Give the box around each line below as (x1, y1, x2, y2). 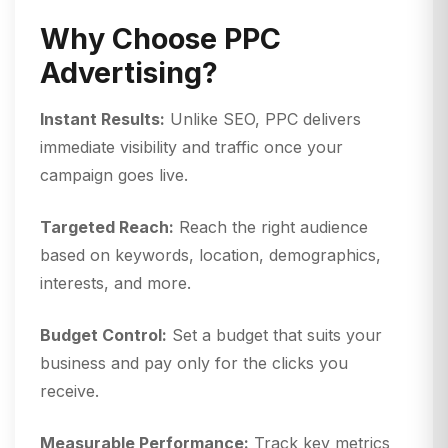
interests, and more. (40, 273, 191, 294)
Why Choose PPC (40, 21, 281, 57)
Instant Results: (40, 109, 165, 130)
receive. (40, 381, 99, 402)
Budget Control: (40, 325, 167, 346)
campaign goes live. (40, 165, 188, 186)
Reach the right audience (174, 217, 368, 238)
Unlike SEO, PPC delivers (165, 109, 361, 130)
